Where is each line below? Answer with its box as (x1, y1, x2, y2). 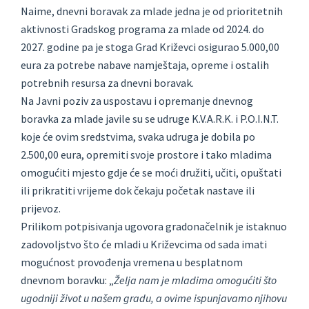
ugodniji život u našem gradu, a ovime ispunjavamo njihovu (21, 291, 287, 306)
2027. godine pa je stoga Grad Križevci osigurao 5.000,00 (21, 40, 279, 54)
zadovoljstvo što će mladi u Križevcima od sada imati (21, 237, 267, 252)
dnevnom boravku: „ (21, 273, 114, 288)
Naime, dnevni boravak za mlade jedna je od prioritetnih (21, 4, 283, 19)
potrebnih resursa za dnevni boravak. (21, 76, 194, 90)
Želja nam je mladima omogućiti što (114, 273, 277, 288)
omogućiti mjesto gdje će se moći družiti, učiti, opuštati (21, 166, 281, 180)
